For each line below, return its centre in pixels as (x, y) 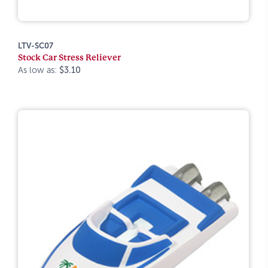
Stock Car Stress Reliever (69, 57)
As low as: (39, 70)
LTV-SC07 (36, 46)
